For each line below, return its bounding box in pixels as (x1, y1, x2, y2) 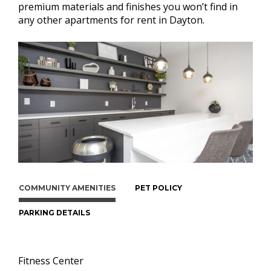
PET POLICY (135, 183, 182, 192)
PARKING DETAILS (19, 207, 90, 217)
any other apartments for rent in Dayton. (18, 13, 204, 27)
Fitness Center (18, 253, 83, 267)
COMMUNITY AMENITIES (19, 183, 116, 192)
